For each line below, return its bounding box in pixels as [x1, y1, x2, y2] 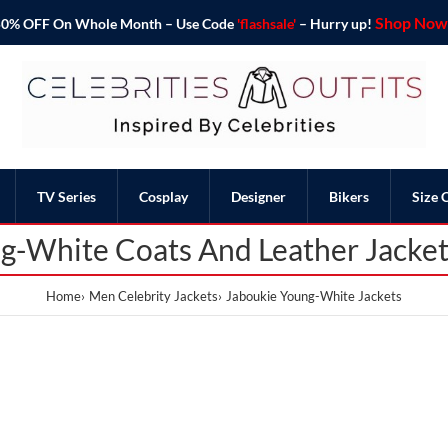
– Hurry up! [295, 15, 375, 32]
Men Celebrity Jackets [89, 287, 218, 304]
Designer [231, 187, 286, 205]
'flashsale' [236, 15, 296, 32]
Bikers [329, 187, 369, 205]
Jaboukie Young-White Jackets [226, 287, 402, 304]
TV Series [37, 187, 96, 205]
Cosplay [139, 187, 188, 205]
